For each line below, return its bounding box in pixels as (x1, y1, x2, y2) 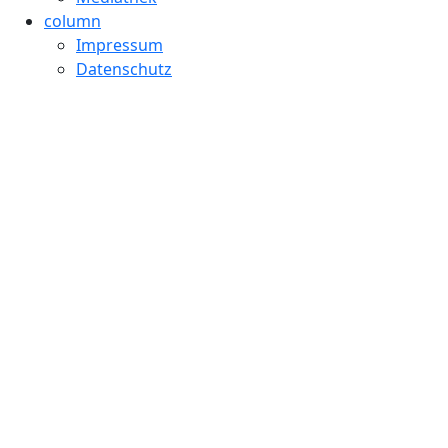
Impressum (76, 34, 163, 57)
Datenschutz (76, 58, 172, 81)
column (44, 10, 101, 33)
